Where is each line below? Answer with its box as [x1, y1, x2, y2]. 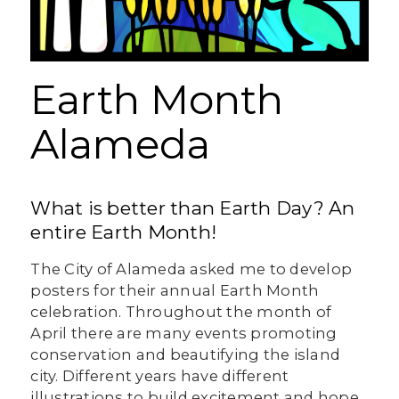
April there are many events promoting [30, 324, 338, 343]
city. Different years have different [30, 367, 289, 386]
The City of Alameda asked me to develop [30, 260, 353, 279]
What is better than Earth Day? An [30, 196, 355, 219]
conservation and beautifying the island [30, 346, 341, 364]
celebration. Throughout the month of [30, 303, 332, 322]
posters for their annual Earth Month [30, 281, 320, 300]
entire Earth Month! [30, 220, 217, 243]
